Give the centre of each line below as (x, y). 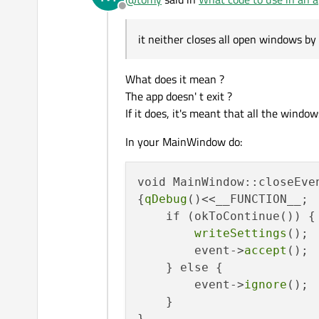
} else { (180, 268)
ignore (266, 285)
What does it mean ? (175, 79)
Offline (138, 14)
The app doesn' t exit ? (179, 96)
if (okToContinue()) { (226, 216)
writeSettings (241, 234)
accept (266, 251)
